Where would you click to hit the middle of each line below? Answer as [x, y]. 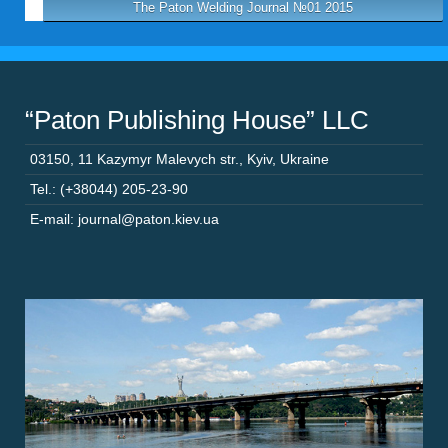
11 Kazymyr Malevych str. [158, 159]
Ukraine [304, 159]
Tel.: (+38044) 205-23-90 [109, 189]
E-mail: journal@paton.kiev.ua [124, 219]
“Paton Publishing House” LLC [197, 120]
